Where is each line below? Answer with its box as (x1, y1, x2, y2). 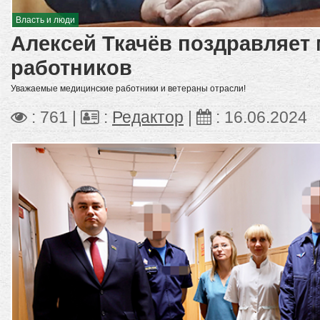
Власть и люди (16, 15, 75, 26)
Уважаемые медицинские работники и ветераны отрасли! (11, 84, 246, 94)
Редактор (112, 109, 184, 127)
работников (11, 56, 132, 80)
